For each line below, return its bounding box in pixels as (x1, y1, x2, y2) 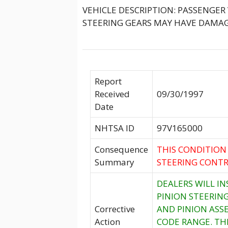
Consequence (95, 143, 148, 155)
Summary (95, 156, 134, 168)
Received (95, 88, 130, 100)
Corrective (95, 203, 135, 215)
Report (95, 75, 122, 87)
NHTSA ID (95, 122, 134, 134)
